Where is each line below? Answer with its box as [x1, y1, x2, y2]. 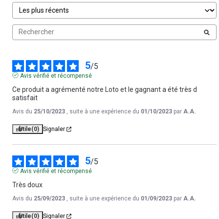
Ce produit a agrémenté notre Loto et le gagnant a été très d [12, 86, 197, 94]
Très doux [12, 181, 43, 189]
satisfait [12, 94, 38, 102]
